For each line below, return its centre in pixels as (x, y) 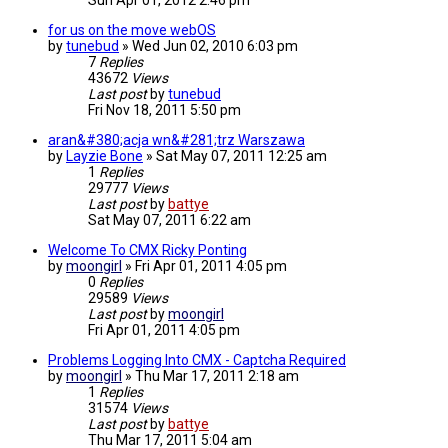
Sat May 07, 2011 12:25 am (241, 156)
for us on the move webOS (132, 30)
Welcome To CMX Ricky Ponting (147, 250)
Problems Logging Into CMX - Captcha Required (197, 360)
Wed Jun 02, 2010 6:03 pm (215, 46)
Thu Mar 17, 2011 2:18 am (217, 376)
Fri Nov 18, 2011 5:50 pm (164, 110)
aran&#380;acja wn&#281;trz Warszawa (176, 140)
